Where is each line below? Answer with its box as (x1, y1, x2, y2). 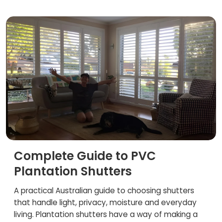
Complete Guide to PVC (14, 148, 156, 164)
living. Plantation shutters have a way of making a (14, 209, 198, 220)
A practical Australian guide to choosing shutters (14, 185, 194, 196)
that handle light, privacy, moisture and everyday (14, 197, 197, 208)
